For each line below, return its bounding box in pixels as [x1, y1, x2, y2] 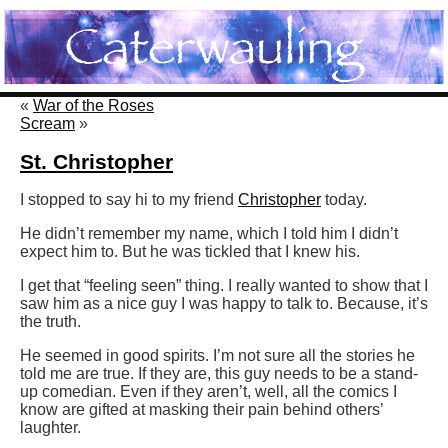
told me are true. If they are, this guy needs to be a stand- [20, 365, 418, 383]
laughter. [20, 419, 81, 437]
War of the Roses [33, 96, 154, 114]
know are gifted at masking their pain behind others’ [20, 401, 383, 419]
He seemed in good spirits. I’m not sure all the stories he [20, 347, 415, 365]
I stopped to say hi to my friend [20, 191, 234, 209]
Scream [20, 114, 75, 132]
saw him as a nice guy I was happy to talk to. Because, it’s [20, 295, 428, 313]
